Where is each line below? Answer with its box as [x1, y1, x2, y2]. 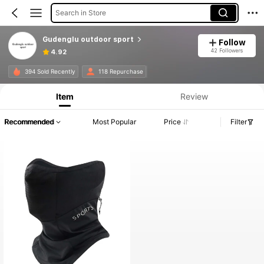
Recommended [4, 117, 54, 127]
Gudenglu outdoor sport [42, 35, 134, 44]
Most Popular [93, 117, 137, 127]
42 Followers [210, 47, 243, 54]
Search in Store [55, 8, 106, 17]
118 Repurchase [98, 68, 143, 75]
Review [180, 91, 208, 101]
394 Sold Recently [24, 68, 75, 75]
